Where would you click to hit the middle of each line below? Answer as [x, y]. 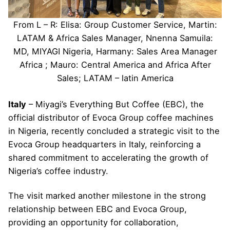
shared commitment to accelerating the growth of [108, 158]
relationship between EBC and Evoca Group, [98, 209]
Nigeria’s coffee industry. [58, 171]
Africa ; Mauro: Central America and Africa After [115, 64]
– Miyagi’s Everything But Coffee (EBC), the [115, 104]
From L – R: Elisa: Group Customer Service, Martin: [115, 24]
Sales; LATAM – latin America [115, 78]
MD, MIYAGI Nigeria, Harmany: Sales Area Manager [115, 51]
